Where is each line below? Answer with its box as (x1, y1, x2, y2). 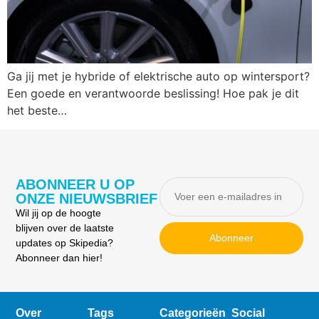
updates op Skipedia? (16, 236, 114, 249)
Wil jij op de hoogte (16, 206, 102, 219)
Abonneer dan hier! (16, 251, 103, 263)
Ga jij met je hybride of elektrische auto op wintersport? (7, 69, 310, 84)
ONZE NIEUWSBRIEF (16, 190, 158, 206)
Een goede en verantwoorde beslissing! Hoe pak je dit (7, 86, 299, 101)
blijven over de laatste (16, 221, 115, 234)
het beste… (7, 103, 67, 118)
